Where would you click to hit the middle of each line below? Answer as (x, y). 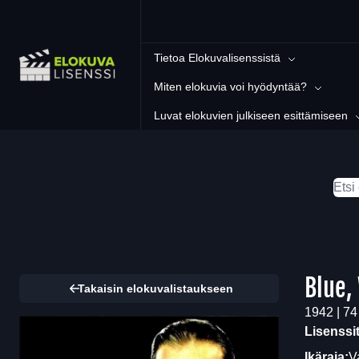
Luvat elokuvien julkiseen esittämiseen (251, 115)
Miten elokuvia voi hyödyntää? (230, 87)
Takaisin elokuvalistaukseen (155, 288)
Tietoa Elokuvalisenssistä (217, 58)
